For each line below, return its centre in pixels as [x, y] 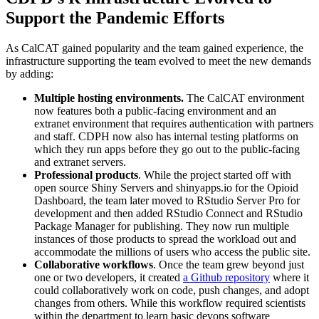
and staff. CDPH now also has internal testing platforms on [166, 137]
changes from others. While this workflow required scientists [170, 303]
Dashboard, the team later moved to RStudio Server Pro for [167, 201]
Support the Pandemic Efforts [115, 18]
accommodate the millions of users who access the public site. [172, 252]
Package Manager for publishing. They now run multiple [162, 226]
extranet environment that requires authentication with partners [174, 124]
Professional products [86, 175]
